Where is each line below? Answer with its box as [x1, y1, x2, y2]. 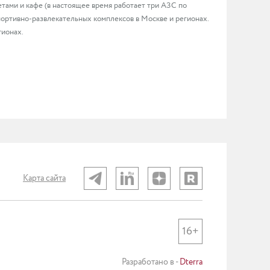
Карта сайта [23, 172, 66, 184]
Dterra [180, 256, 202, 268]
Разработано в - [122, 256, 180, 268]
